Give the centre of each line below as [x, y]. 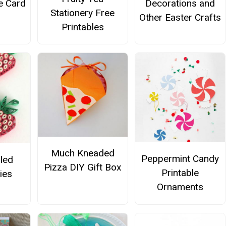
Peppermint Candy [180, 159]
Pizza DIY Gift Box [82, 167]
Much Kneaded [82, 153]
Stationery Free [83, 13]
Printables [82, 27]
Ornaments [180, 187]
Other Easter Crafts [180, 18]
